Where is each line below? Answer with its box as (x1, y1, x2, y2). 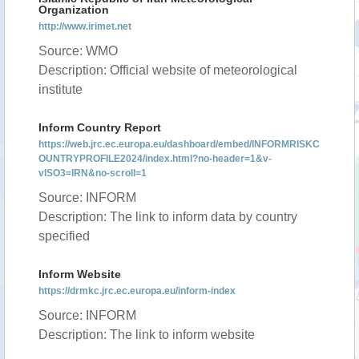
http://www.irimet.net (38, 21, 131, 32)
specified (38, 229, 90, 243)
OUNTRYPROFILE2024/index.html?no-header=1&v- (38, 153, 272, 164)
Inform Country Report (38, 121, 161, 134)
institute (38, 83, 83, 96)
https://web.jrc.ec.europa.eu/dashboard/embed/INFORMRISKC (38, 139, 320, 150)
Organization (38, 3, 109, 16)
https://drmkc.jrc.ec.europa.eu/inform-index (38, 285, 236, 296)
